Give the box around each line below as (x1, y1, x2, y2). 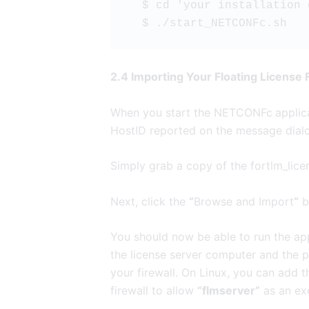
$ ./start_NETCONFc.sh (141, 17, 287, 30)
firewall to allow (110, 283, 197, 298)
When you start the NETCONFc (110, 105, 272, 119)
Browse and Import (194, 194, 294, 208)
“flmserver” (197, 283, 260, 298)
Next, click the (110, 194, 189, 208)
